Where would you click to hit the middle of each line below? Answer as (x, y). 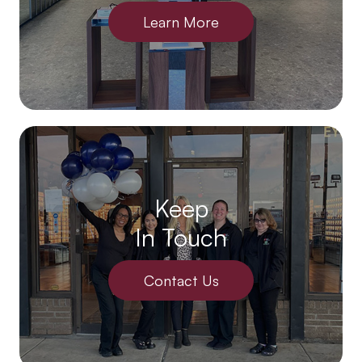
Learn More (181, 22)
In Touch (181, 237)
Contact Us (181, 280)
